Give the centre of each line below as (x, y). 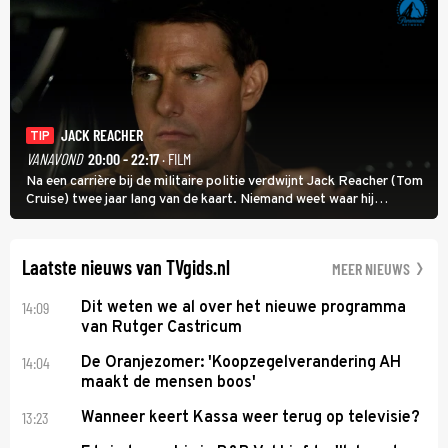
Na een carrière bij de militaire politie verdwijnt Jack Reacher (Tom (224, 182)
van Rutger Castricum (162, 328)
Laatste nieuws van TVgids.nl (126, 267)
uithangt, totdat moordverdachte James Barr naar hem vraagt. (215, 218)
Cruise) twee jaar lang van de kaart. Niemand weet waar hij (200, 200)
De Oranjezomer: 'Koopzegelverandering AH (241, 363)
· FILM (175, 159)
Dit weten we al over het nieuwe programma (244, 308)
